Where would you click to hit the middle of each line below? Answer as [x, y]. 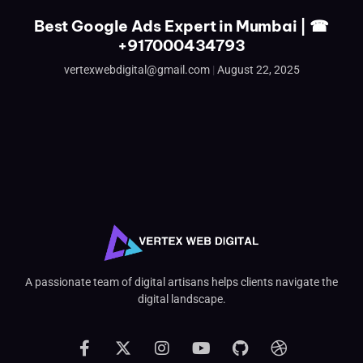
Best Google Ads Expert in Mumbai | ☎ [181, 26]
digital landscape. [181, 299]
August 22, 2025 [258, 69]
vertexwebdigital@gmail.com [138, 69]
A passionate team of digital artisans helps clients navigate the [181, 282]
